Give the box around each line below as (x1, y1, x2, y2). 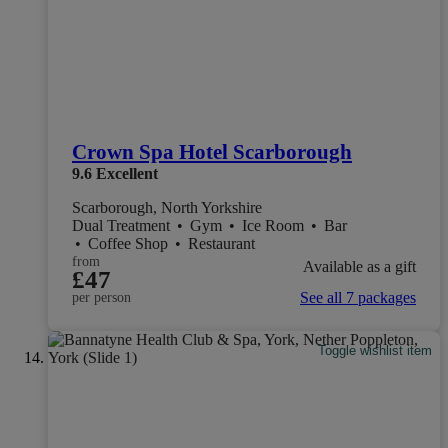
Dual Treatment (72, 217, 174, 235)
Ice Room (242, 217, 308, 235)
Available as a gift (303, 257, 416, 275)
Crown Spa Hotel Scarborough (72, 140, 352, 165)
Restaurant (188, 235, 255, 253)
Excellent (96, 165, 158, 183)
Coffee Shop (88, 235, 172, 253)
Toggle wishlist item (318, 343, 433, 359)
